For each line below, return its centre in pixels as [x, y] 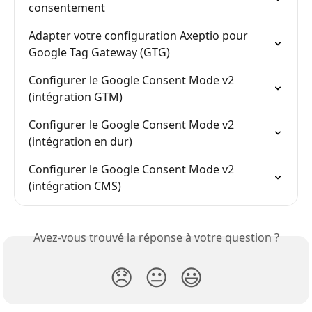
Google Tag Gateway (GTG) [99, 52]
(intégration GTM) [76, 96]
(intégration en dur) [80, 141]
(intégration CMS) [75, 186]
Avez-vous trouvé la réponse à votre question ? [156, 237]
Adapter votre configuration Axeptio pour [140, 35]
